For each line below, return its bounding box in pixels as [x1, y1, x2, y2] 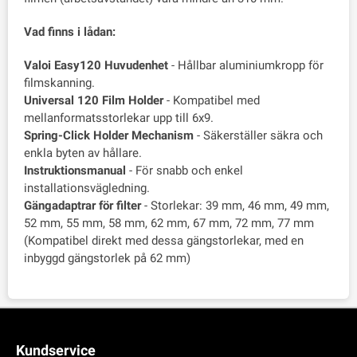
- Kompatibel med [163, 93, 260, 108]
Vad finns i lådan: [24, 25, 116, 39]
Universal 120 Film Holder [24, 93, 163, 108]
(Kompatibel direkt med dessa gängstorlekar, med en [24, 233, 304, 248]
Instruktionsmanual [24, 163, 126, 178]
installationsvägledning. [24, 181, 150, 195]
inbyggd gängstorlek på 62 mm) [24, 251, 190, 265]
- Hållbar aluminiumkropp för [168, 58, 324, 73]
